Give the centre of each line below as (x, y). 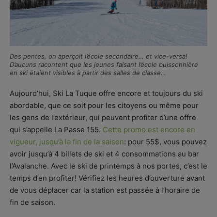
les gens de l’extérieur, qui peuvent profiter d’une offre (103, 117)
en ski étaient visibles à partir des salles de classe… (88, 72)
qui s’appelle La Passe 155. (56, 129)
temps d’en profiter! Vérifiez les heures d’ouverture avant (107, 178)
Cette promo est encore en (149, 129)
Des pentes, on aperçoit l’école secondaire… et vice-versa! (99, 56)
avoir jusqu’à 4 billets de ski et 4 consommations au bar (104, 154)
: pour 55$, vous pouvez (165, 141)
